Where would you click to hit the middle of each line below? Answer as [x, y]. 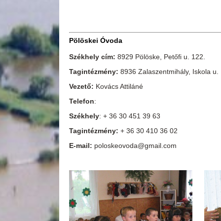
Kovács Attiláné [119, 87]
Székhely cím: [93, 57]
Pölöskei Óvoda [95, 41]
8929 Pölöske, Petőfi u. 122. [161, 57]
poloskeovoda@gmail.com [134, 146]
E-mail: [80, 146]
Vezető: [82, 87]
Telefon [81, 101]
